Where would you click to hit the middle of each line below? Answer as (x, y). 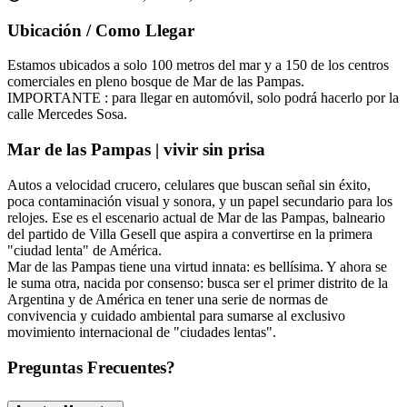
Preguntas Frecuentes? (91, 367)
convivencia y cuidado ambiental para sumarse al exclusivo (176, 315)
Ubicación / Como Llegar (101, 30)
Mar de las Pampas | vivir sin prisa (136, 150)
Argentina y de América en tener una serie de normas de (168, 299)
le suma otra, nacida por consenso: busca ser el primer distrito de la (198, 283)
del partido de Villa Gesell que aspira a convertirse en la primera (190, 233)
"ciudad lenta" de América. (84, 250)
